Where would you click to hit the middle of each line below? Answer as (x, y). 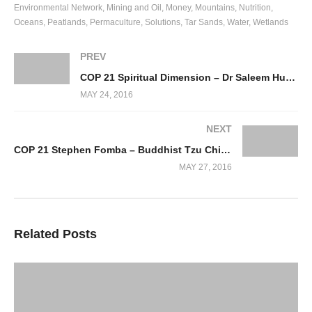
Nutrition (255, 8)
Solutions (163, 23)
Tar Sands (204, 23)
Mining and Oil (134, 8)
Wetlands (271, 23)
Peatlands (67, 23)
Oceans (29, 23)
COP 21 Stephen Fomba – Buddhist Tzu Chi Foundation (226, 150)
